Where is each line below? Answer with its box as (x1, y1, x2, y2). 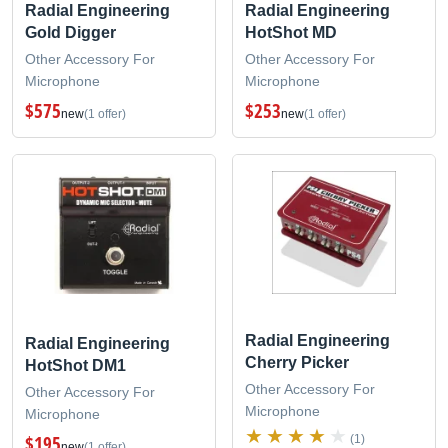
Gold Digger (25, 23, 116, 41)
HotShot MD (245, 23, 337, 41)
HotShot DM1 (25, 356, 126, 374)
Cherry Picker (245, 354, 349, 371)
